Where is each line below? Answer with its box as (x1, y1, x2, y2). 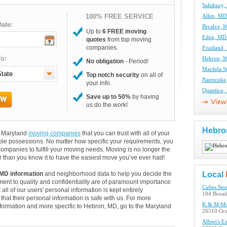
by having (131, 93, 159, 100)
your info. (86, 80, 111, 87)
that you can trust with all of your (81, 130, 170, 137)
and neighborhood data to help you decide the (43, 170, 172, 177)
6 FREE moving (102, 28, 146, 35)
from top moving (106, 36, 152, 43)
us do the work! (86, 101, 128, 108)
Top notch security (86, 71, 139, 79)
